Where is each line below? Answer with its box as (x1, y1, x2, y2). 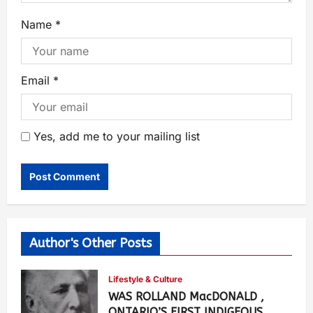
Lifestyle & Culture (108, 273, 182, 284)
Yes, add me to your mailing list (30, 129, 200, 143)
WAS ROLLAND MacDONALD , (108, 289, 264, 303)
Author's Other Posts (29, 235, 152, 251)
